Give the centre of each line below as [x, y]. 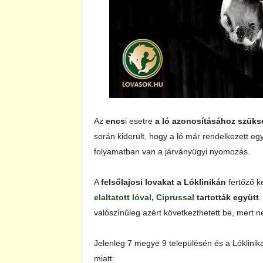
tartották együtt [228, 197]
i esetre [140, 121]
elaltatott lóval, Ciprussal [144, 197]
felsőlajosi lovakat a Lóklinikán [165, 182]
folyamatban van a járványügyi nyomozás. [172, 151]
